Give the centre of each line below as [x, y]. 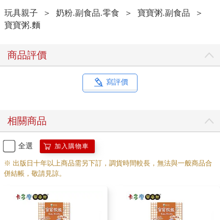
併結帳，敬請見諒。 [35, 173]
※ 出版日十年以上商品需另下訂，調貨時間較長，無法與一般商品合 [108, 163]
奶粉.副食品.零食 [87, 13]
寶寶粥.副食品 [164, 13]
